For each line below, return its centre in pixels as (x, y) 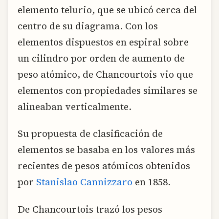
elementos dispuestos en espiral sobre (103, 42)
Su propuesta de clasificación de (90, 134)
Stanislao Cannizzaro (84, 182)
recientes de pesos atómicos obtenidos (104, 166)
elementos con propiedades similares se (108, 90)
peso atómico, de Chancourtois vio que (105, 74)
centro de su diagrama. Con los (88, 26)
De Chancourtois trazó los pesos (90, 209)
